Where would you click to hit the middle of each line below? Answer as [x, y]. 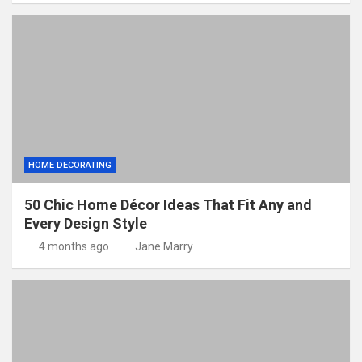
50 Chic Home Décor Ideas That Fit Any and [168, 204]
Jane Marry [164, 246]
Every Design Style [86, 223]
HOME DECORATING [70, 165]
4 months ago [74, 246]
